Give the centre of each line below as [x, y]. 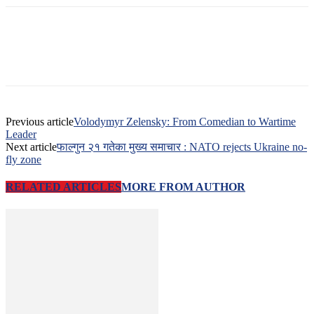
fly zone [23, 160]
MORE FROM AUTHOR [183, 187]
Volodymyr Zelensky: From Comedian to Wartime [185, 122]
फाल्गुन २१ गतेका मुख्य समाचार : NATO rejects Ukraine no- [182, 147]
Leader [21, 135]
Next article [31, 147]
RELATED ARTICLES [63, 187]
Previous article [40, 122]
